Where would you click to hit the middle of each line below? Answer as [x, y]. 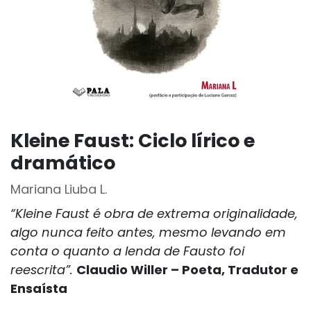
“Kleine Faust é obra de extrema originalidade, [154, 213]
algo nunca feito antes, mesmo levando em [148, 232]
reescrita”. [42, 270]
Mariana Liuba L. [59, 189]
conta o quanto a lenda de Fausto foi [127, 251]
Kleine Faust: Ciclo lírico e [133, 141]
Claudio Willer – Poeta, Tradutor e [187, 270]
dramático [63, 163]
